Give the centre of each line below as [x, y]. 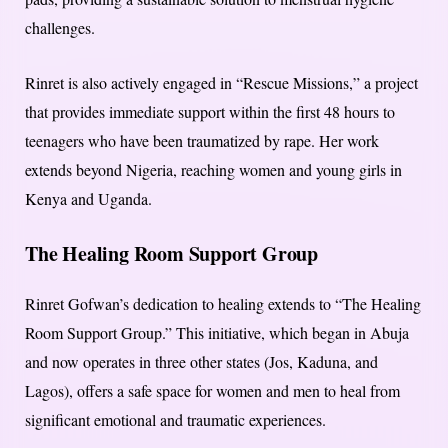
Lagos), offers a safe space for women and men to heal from [212, 391]
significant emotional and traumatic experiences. [175, 420]
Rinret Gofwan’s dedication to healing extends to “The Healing [223, 304]
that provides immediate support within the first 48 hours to [210, 112]
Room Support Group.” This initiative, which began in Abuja [217, 333]
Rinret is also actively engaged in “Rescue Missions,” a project [221, 83]
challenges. [60, 28]
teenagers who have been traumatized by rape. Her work [202, 141]
